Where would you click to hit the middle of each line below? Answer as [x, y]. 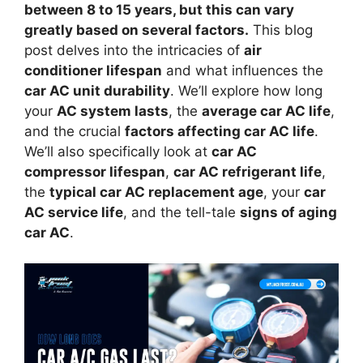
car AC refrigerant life [248, 171]
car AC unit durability [97, 90]
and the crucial [75, 131]
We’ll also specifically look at [118, 151]
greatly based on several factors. [137, 30]
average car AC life [266, 111]
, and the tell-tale [181, 212]
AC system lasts [113, 111]
